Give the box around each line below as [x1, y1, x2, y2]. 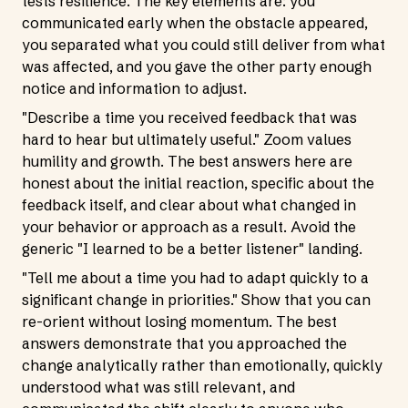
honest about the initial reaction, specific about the [22, 174, 374, 192]
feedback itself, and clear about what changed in [22, 196, 356, 214]
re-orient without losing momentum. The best [22, 312, 337, 331]
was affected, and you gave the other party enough [22, 57, 372, 76]
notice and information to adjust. [22, 79, 247, 97]
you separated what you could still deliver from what [22, 36, 385, 54]
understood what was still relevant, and [22, 378, 295, 396]
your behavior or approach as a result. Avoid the [22, 218, 356, 236]
